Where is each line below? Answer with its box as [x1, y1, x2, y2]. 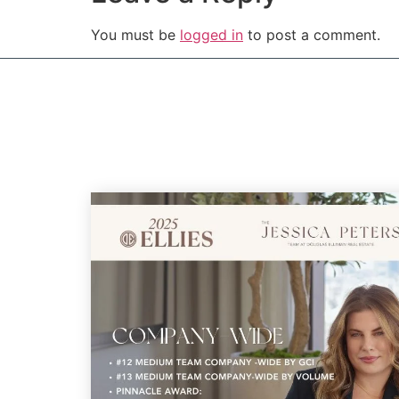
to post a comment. [243, 25, 380, 44]
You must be [91, 25, 180, 44]
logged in [180, 25, 243, 44]
